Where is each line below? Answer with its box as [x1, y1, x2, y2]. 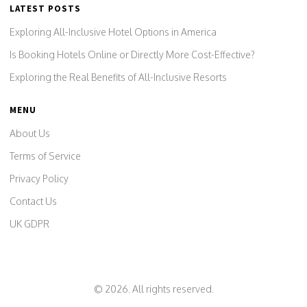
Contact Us [10, 195, 57, 207]
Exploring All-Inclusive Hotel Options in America [10, 26, 217, 38]
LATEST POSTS [10, 3, 81, 14]
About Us [10, 127, 50, 139]
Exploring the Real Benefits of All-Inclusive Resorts [10, 71, 227, 83]
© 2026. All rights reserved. [93, 283, 214, 295]
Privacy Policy [10, 173, 69, 184]
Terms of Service [10, 150, 81, 162]
